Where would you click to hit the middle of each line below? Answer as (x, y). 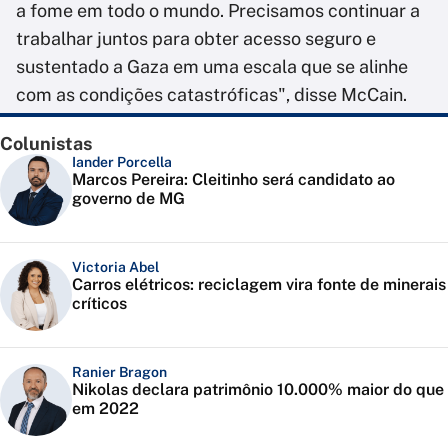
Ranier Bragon (119, 372)
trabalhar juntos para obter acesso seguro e (196, 39)
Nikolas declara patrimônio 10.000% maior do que (258, 390)
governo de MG (128, 199)
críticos (99, 304)
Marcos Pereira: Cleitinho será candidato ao (233, 180)
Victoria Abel (115, 267)
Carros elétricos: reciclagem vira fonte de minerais (259, 285)
